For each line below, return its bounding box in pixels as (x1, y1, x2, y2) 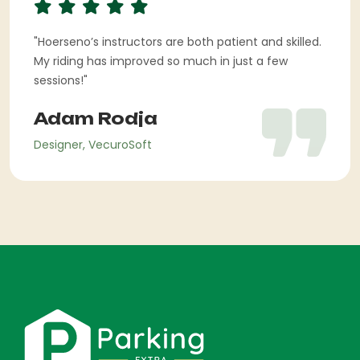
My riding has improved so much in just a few (34, 52, 288, 69)
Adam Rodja (34, 108, 157, 129)
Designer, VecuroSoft (34, 136, 152, 153)
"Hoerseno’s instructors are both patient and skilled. (34, 33, 321, 50)
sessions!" (34, 72, 88, 88)
